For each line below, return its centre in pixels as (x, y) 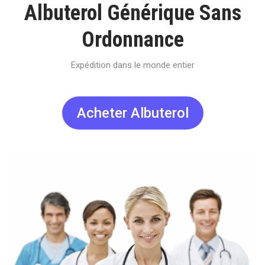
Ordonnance (132, 40)
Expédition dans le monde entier (132, 65)
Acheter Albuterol (132, 113)
